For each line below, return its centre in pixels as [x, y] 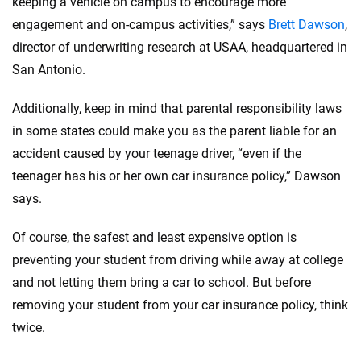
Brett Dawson [307, 25]
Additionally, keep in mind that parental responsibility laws [177, 108]
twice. [29, 328]
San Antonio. [49, 70]
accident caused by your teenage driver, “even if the [157, 154]
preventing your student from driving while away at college [178, 260]
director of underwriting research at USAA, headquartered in [180, 47]
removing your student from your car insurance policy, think [180, 305]
